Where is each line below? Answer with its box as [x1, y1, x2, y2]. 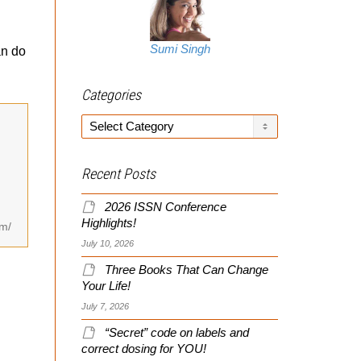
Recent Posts [81, 164, 156, 182]
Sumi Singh [149, 42, 210, 56]
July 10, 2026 [81, 238, 134, 248]
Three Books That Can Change [105, 263, 268, 276]
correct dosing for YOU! [81, 342, 206, 355]
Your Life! [81, 279, 131, 293]
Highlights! [81, 216, 136, 230]
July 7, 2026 [81, 301, 129, 311]
